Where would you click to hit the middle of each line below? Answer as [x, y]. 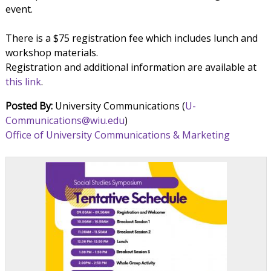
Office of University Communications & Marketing [117, 135]
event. [19, 9]
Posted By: [29, 106]
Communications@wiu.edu [65, 121]
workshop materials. [51, 53]
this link [23, 82]
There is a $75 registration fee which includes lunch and [131, 38]
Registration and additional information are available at [131, 67]
